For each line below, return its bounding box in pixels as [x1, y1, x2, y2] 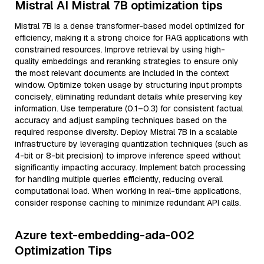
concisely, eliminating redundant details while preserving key [15, 91, 243, 102]
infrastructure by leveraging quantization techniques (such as [15, 138, 248, 149]
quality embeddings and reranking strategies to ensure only [15, 56, 239, 67]
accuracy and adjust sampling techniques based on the [15, 115, 227, 126]
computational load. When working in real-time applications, [15, 186, 241, 196]
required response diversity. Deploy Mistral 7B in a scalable [15, 127, 237, 137]
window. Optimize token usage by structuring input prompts [15, 80, 242, 90]
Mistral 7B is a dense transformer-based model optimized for [15, 21, 245, 31]
